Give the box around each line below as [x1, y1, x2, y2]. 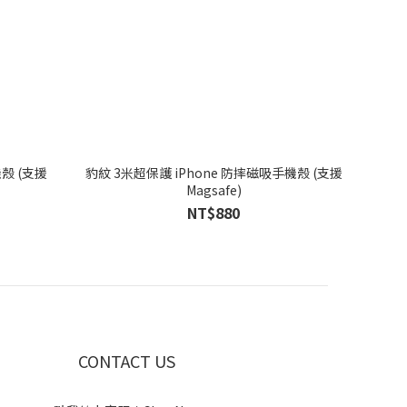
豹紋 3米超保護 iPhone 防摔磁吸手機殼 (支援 [84, 163, 342, 182]
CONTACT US [77, 348, 175, 372]
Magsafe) [185, 180, 242, 199]
